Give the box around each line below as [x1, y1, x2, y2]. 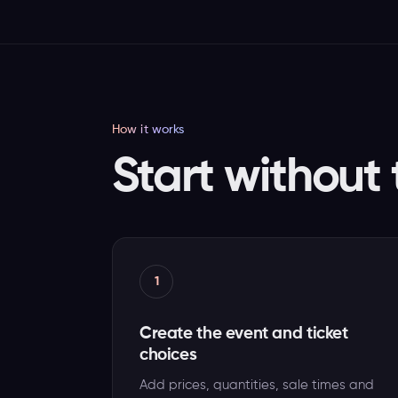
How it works [112, 123, 185, 136]
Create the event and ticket [139, 325, 348, 342]
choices [139, 346, 197, 363]
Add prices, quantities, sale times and [139, 378, 374, 392]
